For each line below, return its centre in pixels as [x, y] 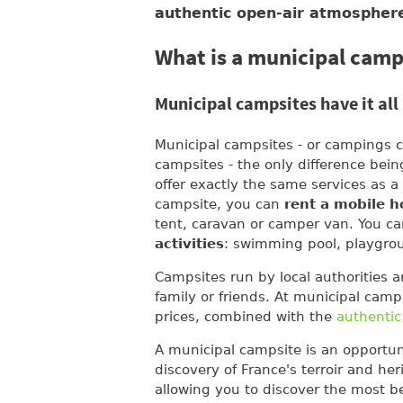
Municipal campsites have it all [277, 104]
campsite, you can [219, 204]
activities [189, 243]
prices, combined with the [246, 316]
